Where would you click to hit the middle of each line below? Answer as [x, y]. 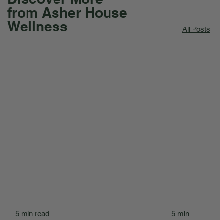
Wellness [38, 27]
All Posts [196, 29]
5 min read [32, 214]
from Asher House [67, 13]
